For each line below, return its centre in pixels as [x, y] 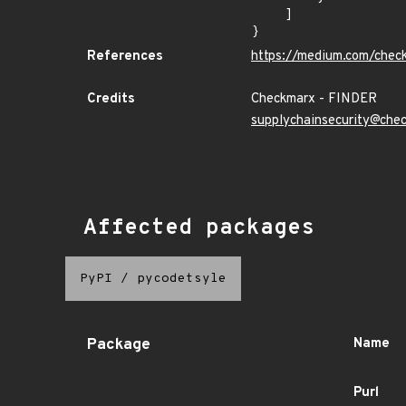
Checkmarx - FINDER [314, 99]
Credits [111, 99]
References [125, 57]
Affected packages [199, 228]
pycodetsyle [182, 279]
